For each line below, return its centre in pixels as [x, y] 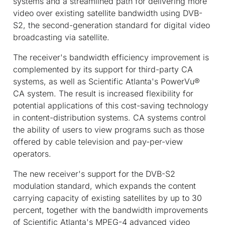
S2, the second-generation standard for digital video [111, 25]
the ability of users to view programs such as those [109, 129]
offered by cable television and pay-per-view [98, 141]
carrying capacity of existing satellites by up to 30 [107, 198]
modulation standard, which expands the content [104, 186]
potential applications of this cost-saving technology [111, 105]
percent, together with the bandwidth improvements [110, 210]
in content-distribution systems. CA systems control [109, 117]
